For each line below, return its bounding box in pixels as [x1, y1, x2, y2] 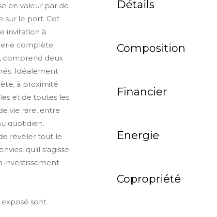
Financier [117, 85, 167, 99]
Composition [117, 42, 186, 55]
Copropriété [117, 172, 181, 186]
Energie [117, 129, 159, 142]
